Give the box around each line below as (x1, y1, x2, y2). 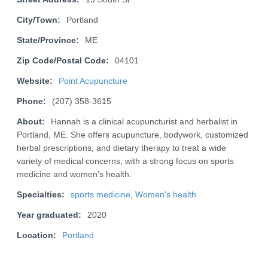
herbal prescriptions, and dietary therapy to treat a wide (16, 144, 226, 153)
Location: (16, 231, 56, 240)
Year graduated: (16, 211, 81, 220)
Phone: (16, 97, 46, 106)
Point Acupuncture (58, 77, 127, 86)
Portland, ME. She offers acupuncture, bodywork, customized (16, 130, 248, 140)
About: (16, 117, 45, 127)
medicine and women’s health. (16, 170, 132, 179)
